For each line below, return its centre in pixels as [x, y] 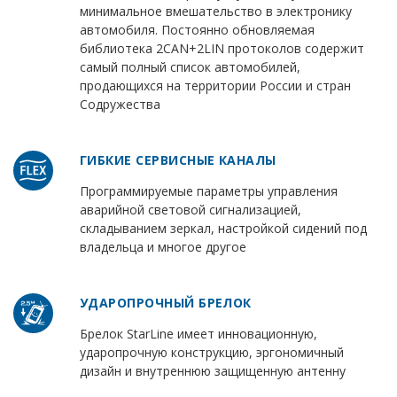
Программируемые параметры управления [208, 191]
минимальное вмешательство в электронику [215, 12]
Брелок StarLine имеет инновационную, [198, 334]
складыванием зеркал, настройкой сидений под [223, 229]
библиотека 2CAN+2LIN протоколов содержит [222, 49]
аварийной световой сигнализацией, [190, 210]
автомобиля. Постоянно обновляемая [197, 30]
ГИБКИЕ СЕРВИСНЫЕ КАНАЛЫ [178, 160]
